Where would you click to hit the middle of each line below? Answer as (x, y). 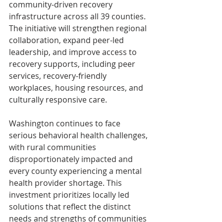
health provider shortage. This (66, 183)
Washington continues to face (66, 123)
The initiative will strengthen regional (79, 28)
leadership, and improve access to (74, 52)
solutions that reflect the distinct (71, 206)
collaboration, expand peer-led (67, 40)
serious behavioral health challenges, (79, 135)
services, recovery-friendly (59, 76)
